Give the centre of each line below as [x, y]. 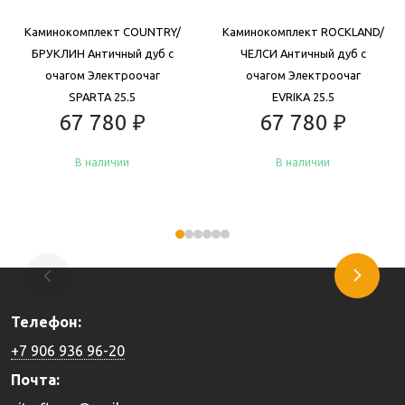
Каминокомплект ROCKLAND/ [303, 31]
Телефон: [46, 321]
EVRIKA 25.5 [303, 96]
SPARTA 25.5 [102, 96]
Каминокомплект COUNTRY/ [102, 31]
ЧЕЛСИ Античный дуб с [303, 53]
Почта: [35, 379]
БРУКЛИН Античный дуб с [102, 53]
